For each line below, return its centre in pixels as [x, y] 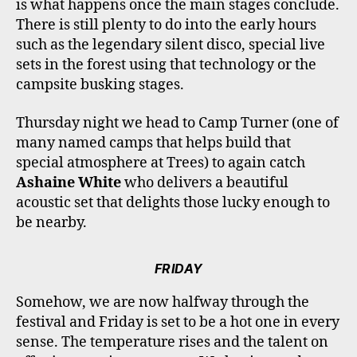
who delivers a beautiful [205, 182]
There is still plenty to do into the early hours [166, 25]
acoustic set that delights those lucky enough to [173, 202]
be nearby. [51, 222]
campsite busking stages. [100, 85]
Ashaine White [69, 182]
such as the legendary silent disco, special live [171, 45]
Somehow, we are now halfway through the [163, 302]
